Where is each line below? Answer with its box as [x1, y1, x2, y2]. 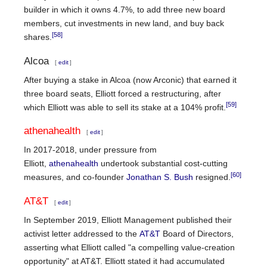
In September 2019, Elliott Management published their [24, 215, 232, 225]
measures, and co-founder [24, 172, 126, 182]
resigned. [193, 172, 231, 182]
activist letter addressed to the [24, 228, 139, 238]
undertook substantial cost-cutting [98, 159, 228, 169]
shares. [24, 32, 52, 42]
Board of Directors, [160, 228, 234, 238]
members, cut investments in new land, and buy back [24, 18, 224, 29]
